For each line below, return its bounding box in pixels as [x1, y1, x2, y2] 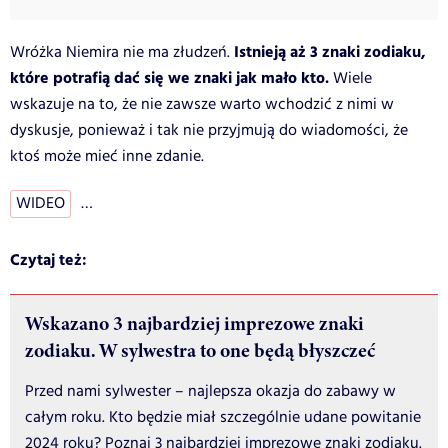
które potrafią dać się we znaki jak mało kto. [10, 65, 329, 91]
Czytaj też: [10, 247, 87, 273]
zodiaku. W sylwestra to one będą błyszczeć [25, 336, 375, 364]
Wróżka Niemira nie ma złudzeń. [10, 40, 234, 64]
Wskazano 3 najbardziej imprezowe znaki [25, 309, 364, 337]
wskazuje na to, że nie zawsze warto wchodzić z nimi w [10, 92, 394, 116]
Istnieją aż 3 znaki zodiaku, [234, 39, 426, 65]
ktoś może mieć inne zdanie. [10, 144, 204, 168]
